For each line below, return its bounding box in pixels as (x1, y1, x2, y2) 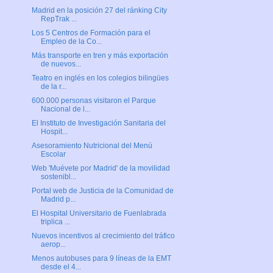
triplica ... (40, 218, 70, 227)
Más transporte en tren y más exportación (31, 51, 168, 60)
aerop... (40, 240, 66, 249)
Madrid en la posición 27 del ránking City (31, 6, 167, 15)
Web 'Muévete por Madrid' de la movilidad (31, 164, 170, 173)
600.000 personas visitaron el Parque (31, 96, 156, 105)
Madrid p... (40, 195, 76, 204)
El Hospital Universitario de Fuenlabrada (31, 209, 166, 218)
